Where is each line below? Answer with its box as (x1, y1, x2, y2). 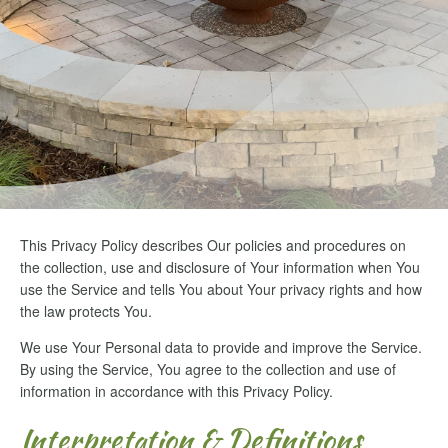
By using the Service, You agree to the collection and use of (20, 359, 396, 379)
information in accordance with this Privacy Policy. (20, 381, 333, 401)
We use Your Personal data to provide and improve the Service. (20, 337, 422, 357)
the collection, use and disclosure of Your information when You (20, 257, 420, 277)
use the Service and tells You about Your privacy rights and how (20, 279, 422, 299)
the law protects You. (20, 301, 152, 321)
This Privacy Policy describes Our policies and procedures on (20, 235, 406, 255)
